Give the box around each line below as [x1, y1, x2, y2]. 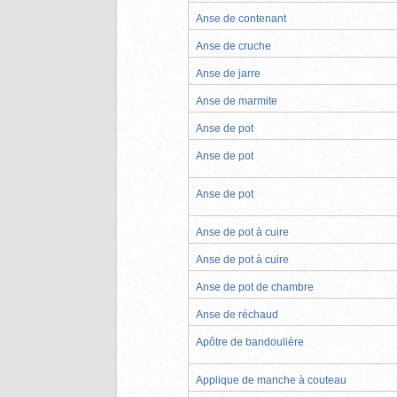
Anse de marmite [196, 94, 277, 107]
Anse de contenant [196, 12, 286, 25]
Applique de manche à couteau [196, 373, 346, 386]
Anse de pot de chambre [196, 280, 314, 293]
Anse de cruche [196, 39, 271, 52]
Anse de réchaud [196, 307, 278, 321]
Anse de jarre [196, 66, 261, 80]
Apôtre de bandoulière [196, 335, 304, 348]
